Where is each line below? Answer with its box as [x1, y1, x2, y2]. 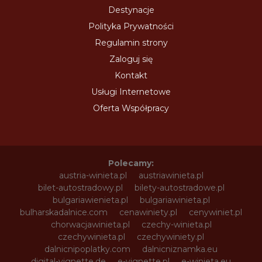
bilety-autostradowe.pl [134, 182, 225, 193]
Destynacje [108, 4, 154, 15]
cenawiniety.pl [119, 206, 177, 218]
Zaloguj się [109, 53, 153, 64]
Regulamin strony [94, 37, 168, 48]
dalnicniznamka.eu [142, 243, 218, 254]
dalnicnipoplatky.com [44, 243, 130, 254]
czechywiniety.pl [137, 231, 204, 242]
